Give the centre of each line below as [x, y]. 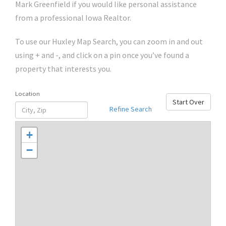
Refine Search [131, 109]
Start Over [188, 102]
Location [27, 94]
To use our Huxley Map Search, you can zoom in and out [109, 42]
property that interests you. [63, 69]
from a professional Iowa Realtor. [73, 18]
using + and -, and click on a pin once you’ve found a [102, 55]
